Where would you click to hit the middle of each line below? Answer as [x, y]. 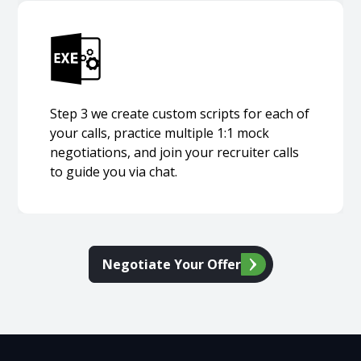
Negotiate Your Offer [171, 265]
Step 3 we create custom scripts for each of [180, 114]
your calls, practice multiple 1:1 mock [160, 133]
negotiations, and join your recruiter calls [175, 153]
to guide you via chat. [114, 172]
